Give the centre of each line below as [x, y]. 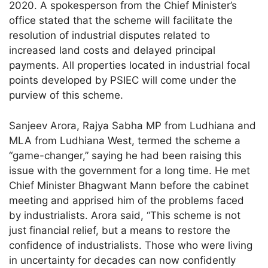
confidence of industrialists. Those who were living [131, 245]
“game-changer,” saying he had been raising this [126, 155]
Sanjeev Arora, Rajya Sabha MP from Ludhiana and [133, 125]
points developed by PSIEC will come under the [123, 80]
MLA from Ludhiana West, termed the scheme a [125, 140]
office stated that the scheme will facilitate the [121, 21]
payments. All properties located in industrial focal [130, 66]
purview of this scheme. [66, 95]
